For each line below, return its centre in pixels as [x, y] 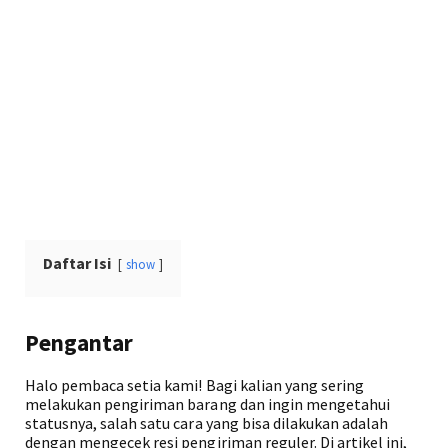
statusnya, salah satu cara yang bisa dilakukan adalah [207, 423]
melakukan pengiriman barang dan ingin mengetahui [207, 404]
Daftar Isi [77, 263]
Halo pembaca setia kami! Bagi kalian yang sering [194, 385]
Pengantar [79, 342]
